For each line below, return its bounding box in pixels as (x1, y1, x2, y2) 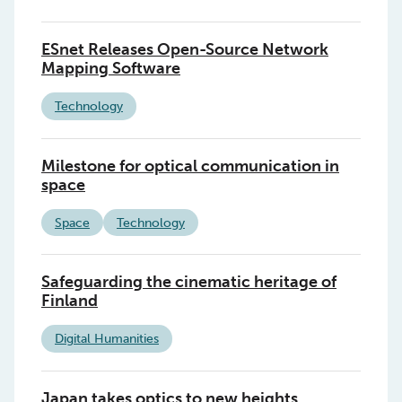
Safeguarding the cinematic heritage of (41, 272, 336, 293)
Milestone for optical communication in (41, 155, 339, 176)
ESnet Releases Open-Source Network (41, 39, 328, 60)
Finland (41, 291, 98, 311)
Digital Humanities (55, 331, 159, 347)
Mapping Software (41, 58, 180, 79)
